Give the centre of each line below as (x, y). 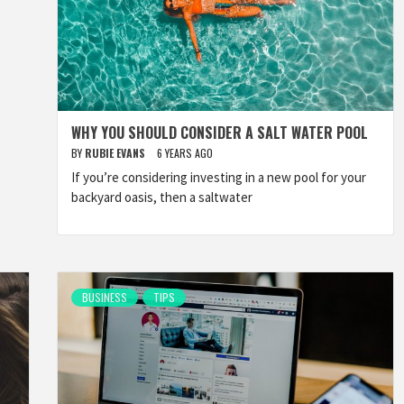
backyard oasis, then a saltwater (162, 197)
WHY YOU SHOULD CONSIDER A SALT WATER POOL (220, 133)
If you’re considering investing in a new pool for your (219, 177)
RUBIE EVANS (116, 153)
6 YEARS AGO (185, 153)
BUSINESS (105, 297)
